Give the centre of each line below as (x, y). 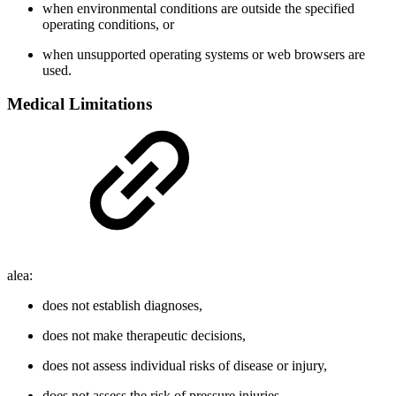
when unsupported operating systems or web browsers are (204, 54)
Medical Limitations (80, 104)
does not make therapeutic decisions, (144, 336)
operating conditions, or (108, 24)
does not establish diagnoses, (122, 306)
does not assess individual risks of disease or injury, (185, 366)
